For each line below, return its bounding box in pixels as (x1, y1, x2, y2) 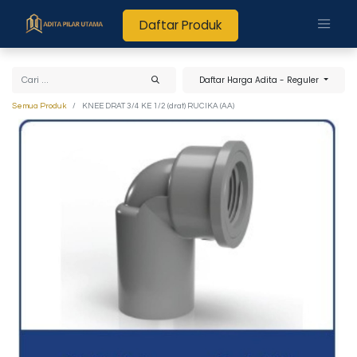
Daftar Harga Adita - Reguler (199, 74, 322, 86)
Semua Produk (12, 101, 66, 110)
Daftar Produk (139, 17, 222, 33)
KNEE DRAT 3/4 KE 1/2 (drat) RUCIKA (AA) (82, 101, 234, 110)
